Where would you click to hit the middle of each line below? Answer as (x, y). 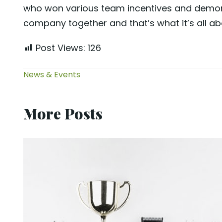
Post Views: (60, 48)
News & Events (52, 75)
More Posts (63, 113)
